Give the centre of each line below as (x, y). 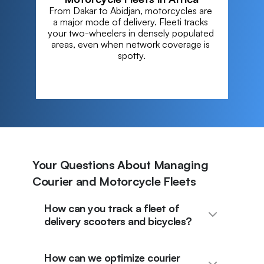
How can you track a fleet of (112, 208)
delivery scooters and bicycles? (118, 221)
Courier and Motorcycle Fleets (114, 181)
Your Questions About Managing (121, 165)
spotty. (132, 55)
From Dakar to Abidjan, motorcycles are (131, 11)
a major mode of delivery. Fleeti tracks (131, 22)
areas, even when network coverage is (131, 44)
